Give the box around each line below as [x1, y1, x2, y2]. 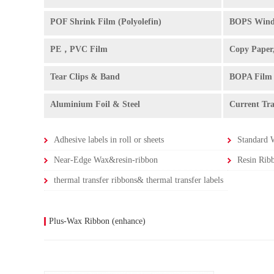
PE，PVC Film [50, 45, 108, 54]
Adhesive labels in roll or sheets [54, 135, 164, 144]
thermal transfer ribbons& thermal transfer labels [54, 176, 223, 185]
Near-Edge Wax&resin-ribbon [54, 155, 158, 165]
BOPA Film [229, 72, 272, 81]
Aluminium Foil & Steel [50, 100, 140, 109]
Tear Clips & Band [50, 72, 120, 81]
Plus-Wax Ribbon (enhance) [49, 217, 146, 226]
